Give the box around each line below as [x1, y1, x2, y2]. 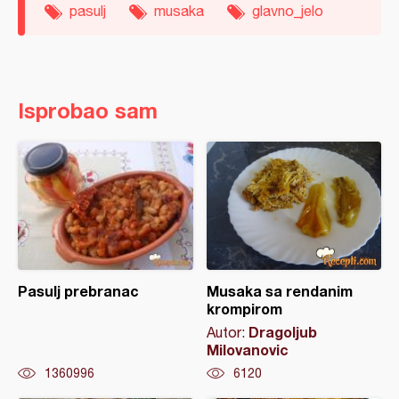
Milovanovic [206, 341, 289, 358]
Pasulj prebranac [18, 282, 139, 299]
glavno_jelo [252, 3, 323, 19]
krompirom [206, 300, 282, 317]
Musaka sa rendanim [206, 282, 353, 299]
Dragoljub [248, 323, 317, 340]
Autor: [206, 324, 248, 340]
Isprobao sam [18, 98, 158, 123]
